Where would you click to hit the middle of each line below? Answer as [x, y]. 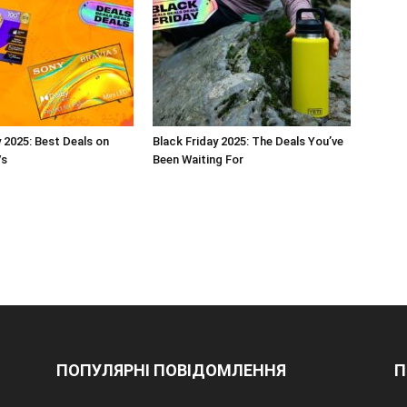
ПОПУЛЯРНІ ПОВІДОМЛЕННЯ [171, 370]
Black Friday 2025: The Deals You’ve [248, 141]
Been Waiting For [198, 159]
